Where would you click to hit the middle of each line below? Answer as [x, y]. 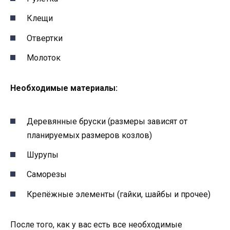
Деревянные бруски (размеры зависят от [107, 122]
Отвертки [45, 38]
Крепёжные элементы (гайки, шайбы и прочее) [119, 194]
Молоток [44, 57]
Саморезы [47, 175]
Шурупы [43, 155]
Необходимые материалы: [64, 88]
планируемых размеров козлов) [89, 136]
